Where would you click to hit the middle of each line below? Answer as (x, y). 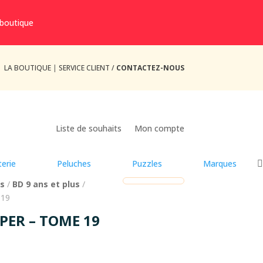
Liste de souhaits (88, 129)
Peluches (74, 164)
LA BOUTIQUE (27, 68)
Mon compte (159, 129)
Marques (220, 164)
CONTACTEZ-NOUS (150, 68)
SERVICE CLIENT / (87, 68)
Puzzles (147, 164)
